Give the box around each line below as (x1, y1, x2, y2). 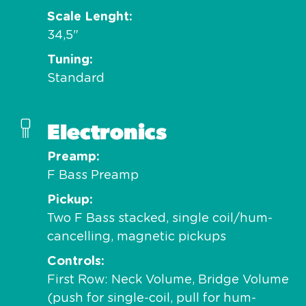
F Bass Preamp (47, 169, 139, 182)
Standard (47, 72, 105, 85)
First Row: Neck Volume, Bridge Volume (47, 273, 289, 286)
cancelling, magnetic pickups (47, 230, 226, 243)
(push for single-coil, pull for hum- (47, 292, 256, 305)
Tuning (47, 53, 89, 66)
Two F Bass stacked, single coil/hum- (47, 212, 273, 225)
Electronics (47, 115, 167, 145)
